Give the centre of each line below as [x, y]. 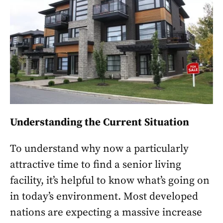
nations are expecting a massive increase [106, 213]
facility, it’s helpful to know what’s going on [110, 181]
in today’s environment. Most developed [104, 197]
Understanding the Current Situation [100, 122]
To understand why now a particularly [99, 149]
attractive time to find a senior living [96, 165]
